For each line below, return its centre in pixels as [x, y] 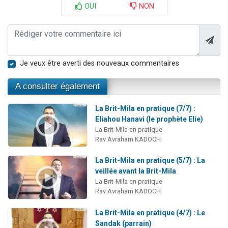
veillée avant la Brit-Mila [135, 171]
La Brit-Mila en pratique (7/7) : [145, 108]
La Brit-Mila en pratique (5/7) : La [150, 161]
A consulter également [58, 86]
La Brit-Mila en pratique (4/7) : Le [150, 213]
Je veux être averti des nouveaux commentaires [99, 63]
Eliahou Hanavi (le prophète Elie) [149, 119]
